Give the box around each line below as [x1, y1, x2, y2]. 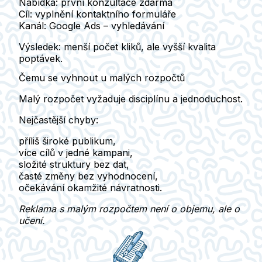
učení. [19, 215, 45, 227]
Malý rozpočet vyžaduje [19, 93, 129, 105]
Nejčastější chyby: [19, 114, 98, 126]
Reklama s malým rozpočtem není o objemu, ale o [19, 203, 240, 215]
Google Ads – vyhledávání [46, 19, 164, 32]
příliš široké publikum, [19, 135, 116, 147]
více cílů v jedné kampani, [19, 147, 133, 159]
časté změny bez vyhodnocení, [19, 170, 158, 182]
